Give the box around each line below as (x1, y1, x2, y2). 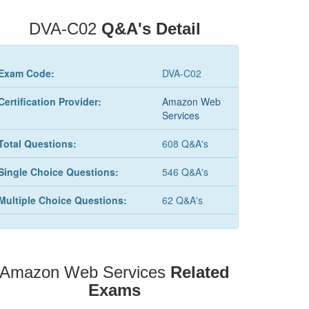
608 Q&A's (161, 137, 208, 150)
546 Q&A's (161, 165, 208, 179)
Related (170, 263, 230, 281)
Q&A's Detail (101, 19, 201, 38)
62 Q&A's (161, 193, 203, 207)
